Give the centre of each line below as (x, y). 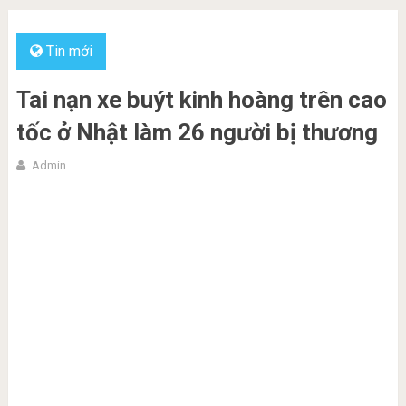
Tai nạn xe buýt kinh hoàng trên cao (201, 100)
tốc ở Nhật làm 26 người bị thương (197, 132)
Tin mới (69, 51)
